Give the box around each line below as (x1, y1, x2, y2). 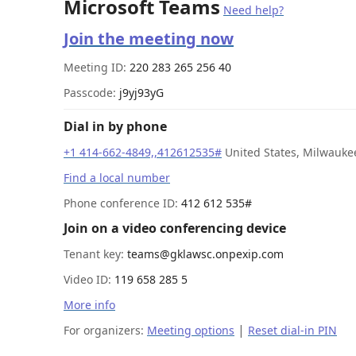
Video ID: (64, 272, 114, 287)
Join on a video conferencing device (64, 219, 286, 237)
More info (64, 297, 115, 312)
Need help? (223, 2, 284, 17)
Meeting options (147, 323, 234, 338)
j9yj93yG (119, 85, 164, 100)
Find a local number (64, 170, 170, 185)
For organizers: (64, 323, 147, 338)
